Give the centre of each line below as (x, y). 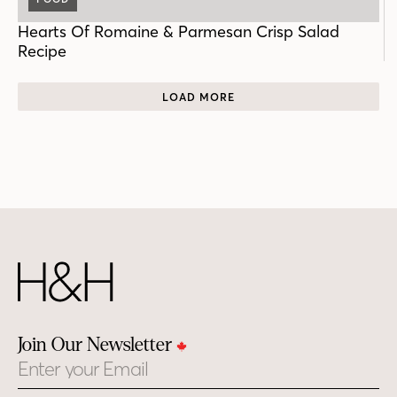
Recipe (42, 51)
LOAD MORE (198, 97)
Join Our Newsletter (97, 345)
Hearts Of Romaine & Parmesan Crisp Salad (179, 32)
